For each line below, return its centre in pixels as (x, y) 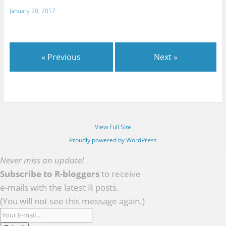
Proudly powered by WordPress (113, 140)
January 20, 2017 (32, 11)
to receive (120, 174)
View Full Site (113, 127)
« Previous (61, 57)
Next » (166, 57)
